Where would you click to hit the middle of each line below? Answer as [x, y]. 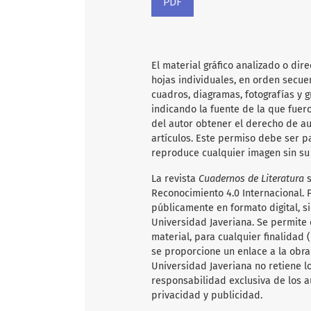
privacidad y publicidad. [207, 296]
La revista [175, 179]
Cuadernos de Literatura [253, 179]
